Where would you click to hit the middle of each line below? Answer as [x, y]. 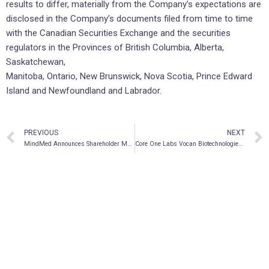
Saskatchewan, [36, 62]
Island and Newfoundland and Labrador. [84, 91]
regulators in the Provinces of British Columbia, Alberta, [115, 48]
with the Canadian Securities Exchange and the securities [118, 33]
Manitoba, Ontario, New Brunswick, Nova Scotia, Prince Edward [129, 77]
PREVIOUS [41, 133]
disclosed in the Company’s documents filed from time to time [129, 19]
